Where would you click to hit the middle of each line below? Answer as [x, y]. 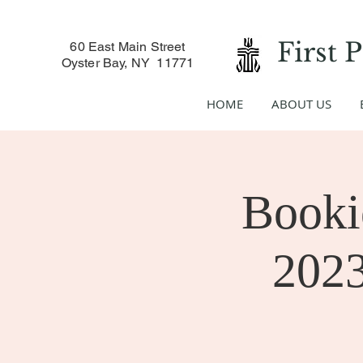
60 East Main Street [128, 47]
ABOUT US [301, 104]
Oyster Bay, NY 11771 [128, 63]
